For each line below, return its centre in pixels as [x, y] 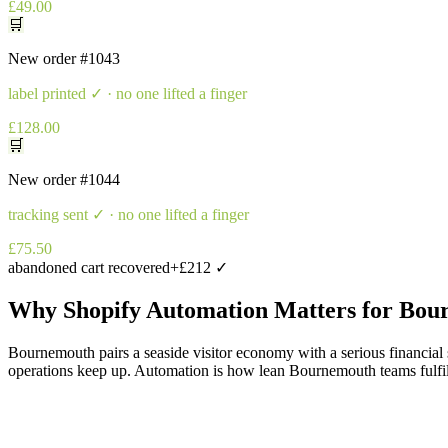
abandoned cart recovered [89, 267]
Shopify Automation [165, 309]
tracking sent [48, 214]
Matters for [333, 309]
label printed [47, 93]
